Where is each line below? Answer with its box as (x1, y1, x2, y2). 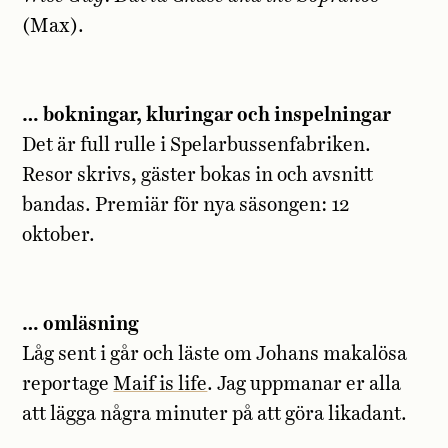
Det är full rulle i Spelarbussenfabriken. (22, 135, 372, 155)
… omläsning (22, 314, 140, 334)
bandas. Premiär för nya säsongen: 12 (22, 195, 351, 215)
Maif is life (113, 374, 208, 394)
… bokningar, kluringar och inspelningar (22, 105, 392, 125)
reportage (22, 374, 114, 394)
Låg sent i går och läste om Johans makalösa (22, 344, 408, 364)
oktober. (22, 225, 96, 245)
